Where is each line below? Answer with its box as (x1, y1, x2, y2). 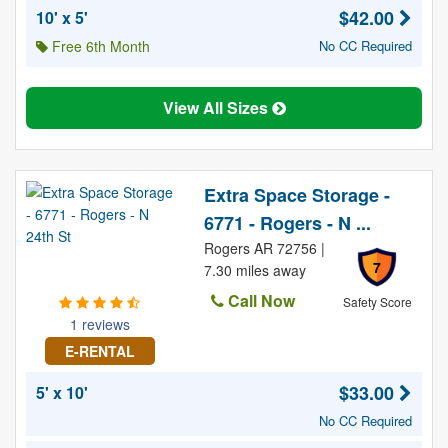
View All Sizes (162, 96, 272, 119)
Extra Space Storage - (203, 182, 390, 208)
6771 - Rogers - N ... (203, 210, 371, 236)
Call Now (223, 289, 295, 312)
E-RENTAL (64, 341, 135, 361)
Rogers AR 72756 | (203, 238, 325, 258)
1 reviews (69, 314, 130, 334)
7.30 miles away (203, 260, 306, 280)
